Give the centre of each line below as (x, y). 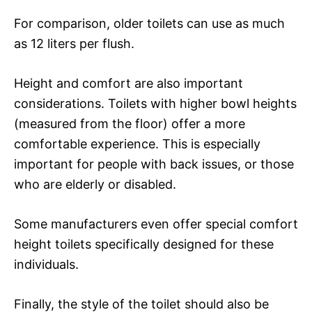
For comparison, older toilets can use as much (149, 23)
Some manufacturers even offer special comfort (156, 224)
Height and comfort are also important (128, 83)
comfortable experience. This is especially (137, 143)
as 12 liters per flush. (74, 43)
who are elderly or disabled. (95, 184)
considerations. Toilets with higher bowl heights (155, 103)
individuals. (46, 264)
